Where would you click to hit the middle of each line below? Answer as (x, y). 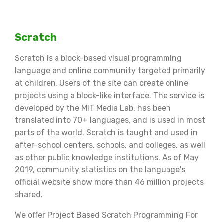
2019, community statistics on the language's (100, 169)
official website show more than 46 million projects (109, 182)
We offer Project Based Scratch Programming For (106, 215)
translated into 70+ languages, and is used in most (110, 120)
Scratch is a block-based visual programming (98, 58)
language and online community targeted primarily (110, 70)
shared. (30, 194)
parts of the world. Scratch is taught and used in (106, 132)
